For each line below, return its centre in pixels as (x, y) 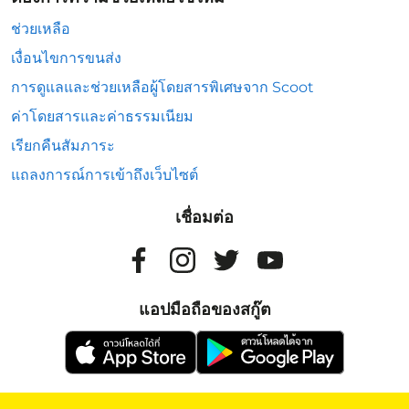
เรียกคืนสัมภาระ (63, 146)
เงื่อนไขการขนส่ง (66, 58)
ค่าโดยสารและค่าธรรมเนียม (102, 116)
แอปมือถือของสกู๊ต (204, 309)
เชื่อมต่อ (204, 217)
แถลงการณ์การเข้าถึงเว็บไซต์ (105, 175)
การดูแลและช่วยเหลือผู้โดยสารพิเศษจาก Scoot (163, 87)
